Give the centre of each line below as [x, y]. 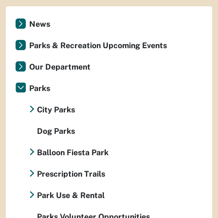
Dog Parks [56, 131]
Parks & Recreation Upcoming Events [98, 45]
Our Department [60, 67]
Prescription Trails [71, 174]
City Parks [56, 109]
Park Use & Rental [71, 195]
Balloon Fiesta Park [73, 152]
